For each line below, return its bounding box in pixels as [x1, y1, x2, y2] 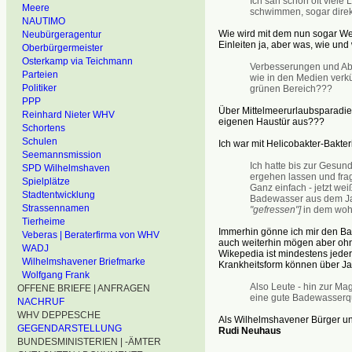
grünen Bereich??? [249, 82, 332, 94]
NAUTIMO [22, 16, 65, 27]
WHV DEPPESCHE [17, 310, 101, 321]
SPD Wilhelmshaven [22, 163, 110, 174]
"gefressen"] [249, 203, 301, 215]
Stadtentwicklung [22, 189, 95, 200]
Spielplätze [22, 176, 70, 187]
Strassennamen [22, 203, 90, 214]
